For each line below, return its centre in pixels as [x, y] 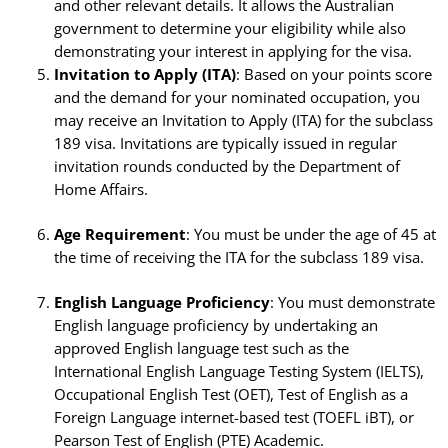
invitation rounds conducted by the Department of [226, 166]
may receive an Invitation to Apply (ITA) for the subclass [243, 120]
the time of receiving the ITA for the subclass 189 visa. [238, 257]
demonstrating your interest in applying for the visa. [232, 51]
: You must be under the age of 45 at [310, 234]
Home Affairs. [100, 189]
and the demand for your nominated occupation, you [236, 97]
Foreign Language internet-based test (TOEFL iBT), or [233, 417]
